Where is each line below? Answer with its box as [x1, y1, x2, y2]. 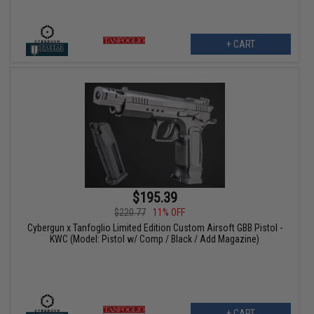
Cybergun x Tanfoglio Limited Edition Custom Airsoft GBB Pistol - [27, 222, 282, 234]
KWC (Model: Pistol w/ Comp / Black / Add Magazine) [50, 233, 260, 245]
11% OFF [152, 207, 185, 219]
